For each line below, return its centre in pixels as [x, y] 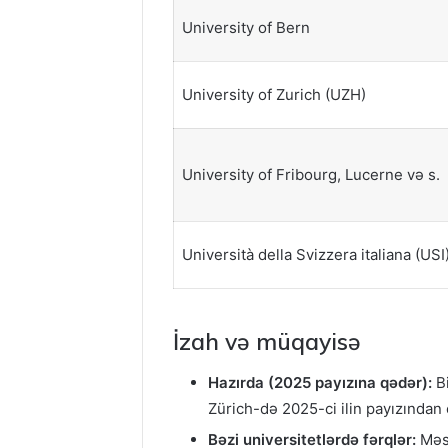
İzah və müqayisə [267, 342]
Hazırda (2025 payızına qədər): [320, 382]
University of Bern [245, 27]
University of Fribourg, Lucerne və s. [310, 174]
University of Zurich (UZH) [273, 94]
